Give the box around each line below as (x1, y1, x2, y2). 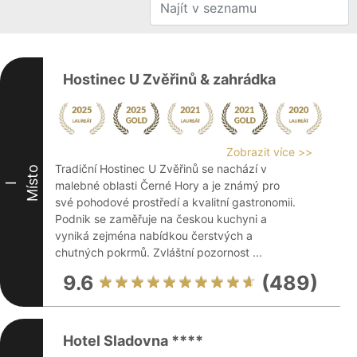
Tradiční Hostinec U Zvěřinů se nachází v (55, 162, 267, 175)
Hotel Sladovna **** (63, 332, 203, 349)
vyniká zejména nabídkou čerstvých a (55, 229, 253, 242)
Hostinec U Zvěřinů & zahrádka (63, 71, 276, 88)
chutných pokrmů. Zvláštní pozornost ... (55, 245, 262, 259)
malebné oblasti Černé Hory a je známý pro (55, 178, 280, 192)
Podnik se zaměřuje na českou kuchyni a (55, 212, 267, 226)
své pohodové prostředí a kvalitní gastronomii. (55, 195, 296, 209)
